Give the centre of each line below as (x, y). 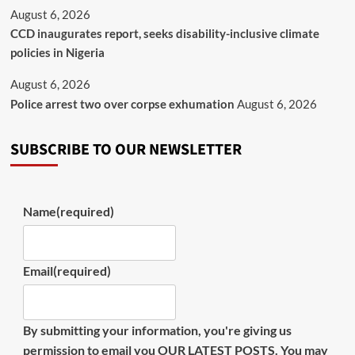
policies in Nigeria (57, 52)
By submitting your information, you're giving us (157, 330)
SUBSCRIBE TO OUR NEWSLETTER (126, 150)
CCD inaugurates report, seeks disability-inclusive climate (164, 33)
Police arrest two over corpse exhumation (122, 104)
